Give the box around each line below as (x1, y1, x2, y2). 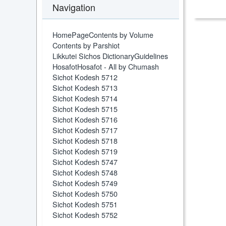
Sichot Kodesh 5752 (52, 209, 118, 220)
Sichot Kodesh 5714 (52, 92, 118, 103)
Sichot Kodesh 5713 (52, 82, 118, 93)
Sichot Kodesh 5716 (52, 114, 118, 125)
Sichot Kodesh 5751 (52, 198, 118, 209)
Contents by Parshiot (52, 39, 120, 50)
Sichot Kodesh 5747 (52, 156, 118, 167)
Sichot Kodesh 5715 (52, 103, 118, 114)
